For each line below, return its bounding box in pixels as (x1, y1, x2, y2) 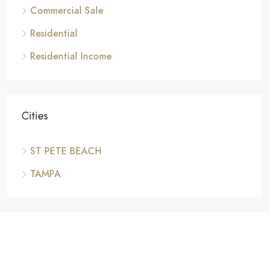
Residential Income (30, 49, 112, 64)
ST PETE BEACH (30, 144, 101, 159)
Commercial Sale (30, 4, 103, 18)
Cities (22, 108, 48, 124)
